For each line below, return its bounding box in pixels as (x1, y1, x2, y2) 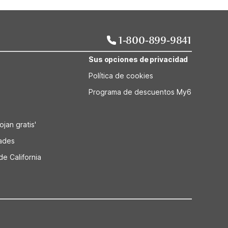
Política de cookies (88, 71, 153, 80)
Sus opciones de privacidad (88, 55, 188, 64)
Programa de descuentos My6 (88, 88, 191, 96)
